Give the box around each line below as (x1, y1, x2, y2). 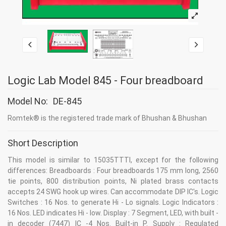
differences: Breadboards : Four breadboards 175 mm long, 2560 (8, 166, 218, 175)
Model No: (8, 95, 48, 106)
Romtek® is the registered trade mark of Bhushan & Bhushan (8, 114, 207, 122)
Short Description (8, 137, 78, 148)
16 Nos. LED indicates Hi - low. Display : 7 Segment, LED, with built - (8, 208, 218, 217)
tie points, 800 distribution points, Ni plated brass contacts (8, 177, 218, 185)
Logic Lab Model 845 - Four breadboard (8, 74, 203, 87)
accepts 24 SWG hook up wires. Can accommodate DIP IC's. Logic (8, 187, 218, 196)
